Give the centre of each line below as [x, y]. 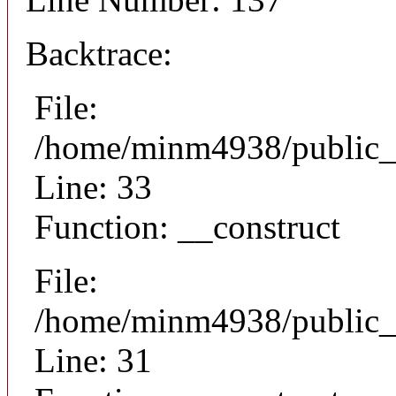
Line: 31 [93, 360]
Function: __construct [187, 226]
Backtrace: [99, 53]
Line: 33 [93, 187]
